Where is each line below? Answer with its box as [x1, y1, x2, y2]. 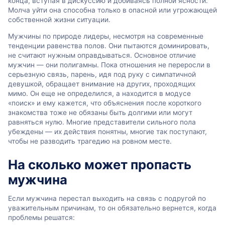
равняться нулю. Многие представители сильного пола [8, 118, 196, 127]
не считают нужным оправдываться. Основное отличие [8, 51, 196, 60]
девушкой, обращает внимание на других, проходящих [8, 80, 195, 88]
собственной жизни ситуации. [8, 16, 110, 24]
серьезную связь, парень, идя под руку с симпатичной [8, 70, 196, 79]
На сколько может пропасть [8, 156, 191, 172]
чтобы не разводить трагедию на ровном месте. [8, 137, 172, 146]
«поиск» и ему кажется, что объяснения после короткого [8, 99, 201, 107]
